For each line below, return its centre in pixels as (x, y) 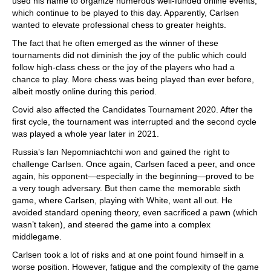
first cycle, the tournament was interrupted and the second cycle (134, 122)
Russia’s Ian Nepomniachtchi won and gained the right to (121, 152)
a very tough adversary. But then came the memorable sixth (126, 188)
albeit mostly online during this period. (84, 91)
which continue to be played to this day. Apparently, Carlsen (126, 13)
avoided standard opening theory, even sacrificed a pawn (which (135, 212)
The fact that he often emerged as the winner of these (115, 43)
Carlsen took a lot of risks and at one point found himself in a (128, 255)
